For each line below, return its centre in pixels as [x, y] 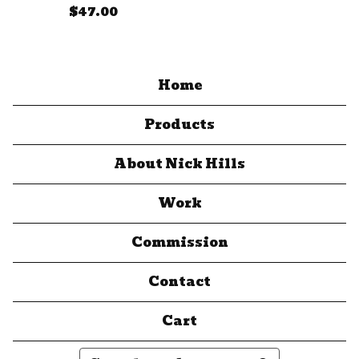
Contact [179, 282]
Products [179, 125]
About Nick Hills [179, 164]
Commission [179, 242]
